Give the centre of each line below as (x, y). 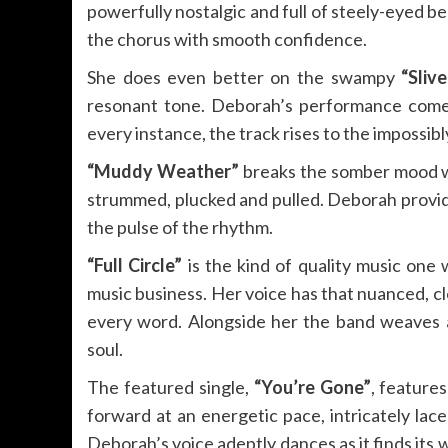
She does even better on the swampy (244, 77)
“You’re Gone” (312, 387)
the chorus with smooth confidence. (227, 39)
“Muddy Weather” (163, 171)
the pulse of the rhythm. (180, 227)
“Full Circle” (135, 265)
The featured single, (170, 387)
